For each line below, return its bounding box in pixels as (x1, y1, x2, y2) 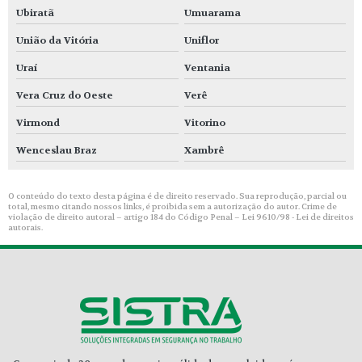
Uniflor (183, 33, 219, 47)
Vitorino (183, 116, 225, 129)
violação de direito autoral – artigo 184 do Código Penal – (8, 211, 242, 222)
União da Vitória (16, 33, 99, 47)
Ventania (183, 61, 230, 74)
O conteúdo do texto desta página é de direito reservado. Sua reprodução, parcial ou (8, 190, 347, 201)
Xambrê (183, 143, 225, 157)
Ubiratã (16, 6, 54, 19)
